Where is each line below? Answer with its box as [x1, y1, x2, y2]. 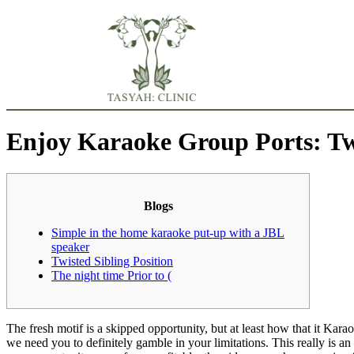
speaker [51, 240, 89, 254]
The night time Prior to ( [51, 269, 171, 283]
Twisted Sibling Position [51, 254, 173, 269]
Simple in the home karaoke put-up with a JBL [51, 226, 284, 240]
